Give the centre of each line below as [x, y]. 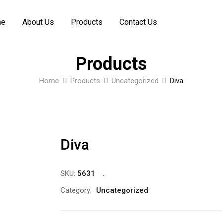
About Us [38, 22]
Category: [76, 190]
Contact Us [138, 22]
